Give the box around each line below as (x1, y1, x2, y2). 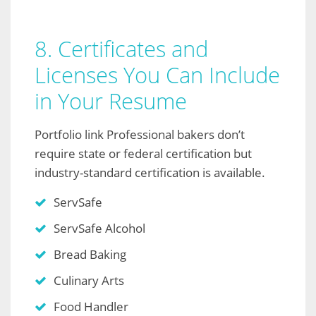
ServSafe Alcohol (54, 220, 145, 237)
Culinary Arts (54, 272, 124, 289)
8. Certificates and (35, 34, 208, 64)
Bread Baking (54, 246, 126, 263)
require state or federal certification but (35, 145, 252, 162)
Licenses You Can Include (35, 60, 280, 90)
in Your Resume (35, 86, 187, 116)
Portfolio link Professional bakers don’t (35, 126, 245, 143)
